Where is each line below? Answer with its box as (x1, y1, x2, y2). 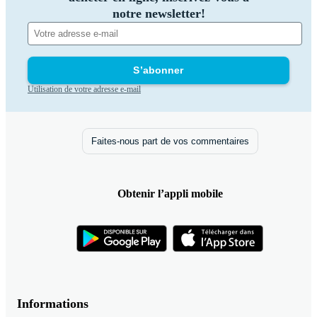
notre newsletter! (112, 6, 205, 21)
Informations (17, 296, 88, 311)
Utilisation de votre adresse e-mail (28, 83, 141, 94)
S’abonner (133, 64, 184, 76)
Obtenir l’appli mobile (117, 187, 223, 200)
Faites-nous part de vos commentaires (91, 135, 249, 146)
